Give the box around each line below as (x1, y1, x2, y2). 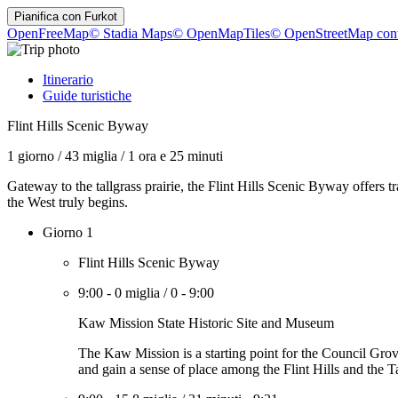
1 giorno (7, 148, 54, 163)
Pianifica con (14, 10, 84, 23)
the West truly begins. (7, 195, 128, 210)
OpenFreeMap (7, 26, 89, 41)
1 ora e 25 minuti (128, 148, 223, 163)
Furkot (84, 10, 117, 23)
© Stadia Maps (89, 26, 172, 41)
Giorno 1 (43, 225, 93, 240)
